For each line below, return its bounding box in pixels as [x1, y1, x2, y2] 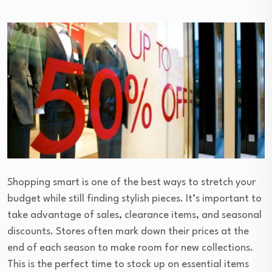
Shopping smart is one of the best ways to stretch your [7, 177, 256, 188]
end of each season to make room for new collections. [7, 243, 253, 254]
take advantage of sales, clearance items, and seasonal [7, 210, 262, 221]
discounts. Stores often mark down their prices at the [7, 226, 249, 237]
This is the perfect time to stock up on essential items [7, 259, 249, 270]
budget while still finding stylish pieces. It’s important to [7, 194, 262, 205]
